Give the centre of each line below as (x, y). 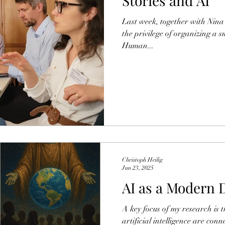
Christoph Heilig (142, 159)
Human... (138, 46)
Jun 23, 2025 (138, 168)
